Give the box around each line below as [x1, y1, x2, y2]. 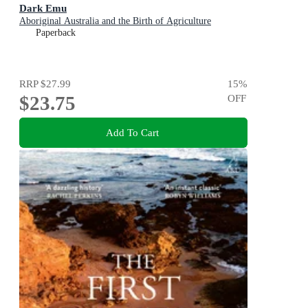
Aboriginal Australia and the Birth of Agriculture [19, 15, 211, 26]
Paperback [36, 27, 76, 38]
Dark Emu [19, 1, 67, 14]
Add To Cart [105, 126, 159, 138]
